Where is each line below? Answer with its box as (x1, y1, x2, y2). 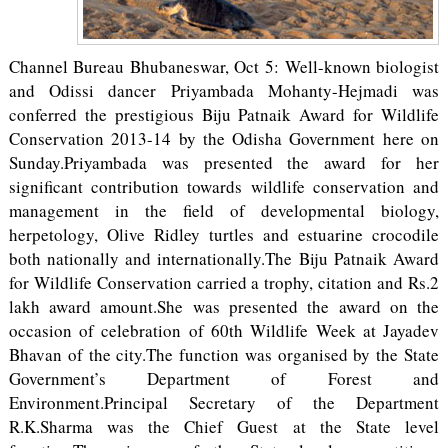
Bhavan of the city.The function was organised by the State (8, 343, 440, 366)
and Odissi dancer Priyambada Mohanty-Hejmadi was (8, 79, 440, 102)
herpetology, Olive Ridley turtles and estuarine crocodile (8, 223, 440, 246)
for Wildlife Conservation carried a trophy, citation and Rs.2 (8, 271, 440, 294)
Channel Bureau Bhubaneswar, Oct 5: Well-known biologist (8, 55, 440, 78)
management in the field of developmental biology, (8, 199, 440, 222)
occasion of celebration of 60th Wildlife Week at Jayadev (8, 319, 440, 342)
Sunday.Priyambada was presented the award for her (8, 151, 440, 174)
